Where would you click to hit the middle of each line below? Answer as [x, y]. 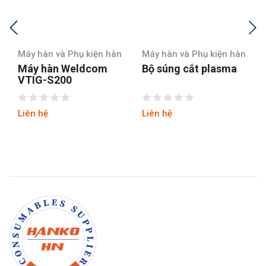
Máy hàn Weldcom [63, 68]
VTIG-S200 [45, 80]
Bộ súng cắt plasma [189, 68]
